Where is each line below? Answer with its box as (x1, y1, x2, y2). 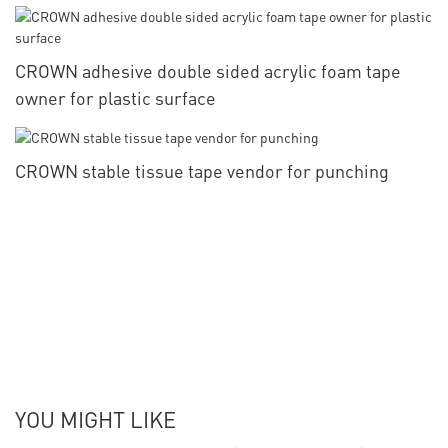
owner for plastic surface (15, 86, 216, 110)
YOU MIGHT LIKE (15, 404, 176, 433)
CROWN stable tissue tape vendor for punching (15, 158, 389, 182)
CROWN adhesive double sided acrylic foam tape (15, 59, 401, 83)
